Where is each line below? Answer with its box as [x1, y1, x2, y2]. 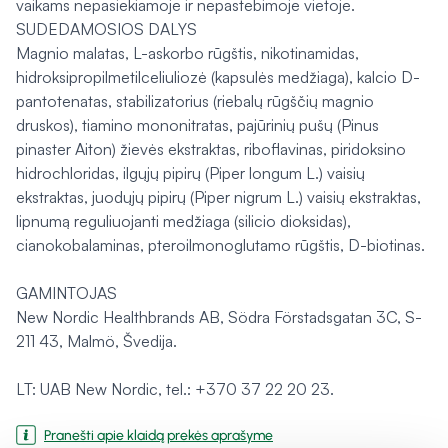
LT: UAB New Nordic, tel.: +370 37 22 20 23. [16, 379, 334, 399]
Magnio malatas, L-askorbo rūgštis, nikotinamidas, [16, 43, 359, 63]
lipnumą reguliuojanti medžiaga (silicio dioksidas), [16, 211, 351, 231]
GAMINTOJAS [16, 283, 117, 303]
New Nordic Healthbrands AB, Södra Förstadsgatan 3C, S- [16, 307, 422, 327]
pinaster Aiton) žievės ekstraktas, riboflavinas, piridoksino [16, 139, 406, 159]
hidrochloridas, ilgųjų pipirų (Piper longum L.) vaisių [16, 163, 365, 183]
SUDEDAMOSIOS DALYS [16, 19, 197, 39]
